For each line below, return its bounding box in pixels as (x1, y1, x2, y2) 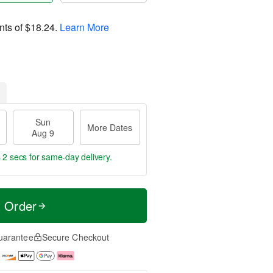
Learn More (60, 19, 109, 34)
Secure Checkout (41, 231, 110, 243)
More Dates (87, 121, 133, 133)
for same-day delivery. (27, 151, 112, 163)
